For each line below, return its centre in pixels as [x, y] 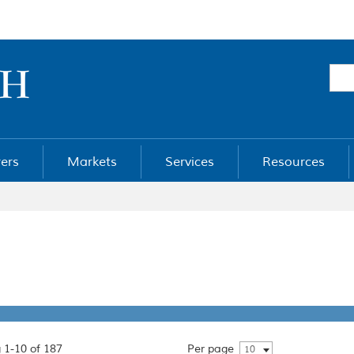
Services [190, 162]
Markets [92, 162]
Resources [294, 162]
